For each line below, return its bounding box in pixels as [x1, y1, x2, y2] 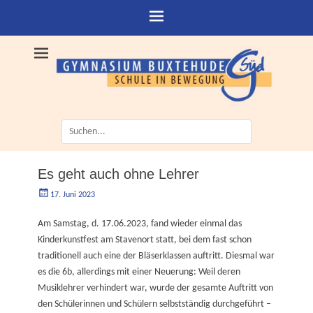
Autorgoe [101, 189, 133, 198]
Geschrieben [37, 189, 80, 198]
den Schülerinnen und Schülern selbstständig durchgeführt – [38, 299, 271, 310]
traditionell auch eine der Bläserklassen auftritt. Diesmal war [38, 251, 275, 262]
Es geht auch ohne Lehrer [38, 166, 199, 182]
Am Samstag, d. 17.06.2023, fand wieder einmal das [38, 219, 242, 230]
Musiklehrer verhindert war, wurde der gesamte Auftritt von [38, 283, 273, 294]
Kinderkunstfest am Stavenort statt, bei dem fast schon [38, 235, 252, 246]
